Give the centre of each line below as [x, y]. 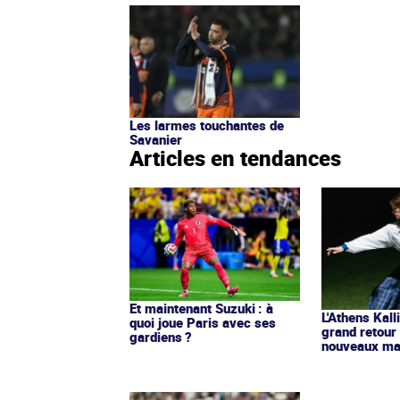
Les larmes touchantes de [207, 125]
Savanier [156, 140]
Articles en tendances [235, 158]
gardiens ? [161, 337]
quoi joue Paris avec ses [203, 323]
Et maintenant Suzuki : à [201, 308]
